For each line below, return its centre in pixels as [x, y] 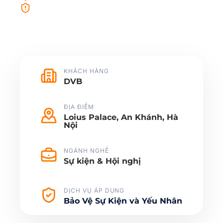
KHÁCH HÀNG [86, 71]
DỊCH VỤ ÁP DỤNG [94, 190]
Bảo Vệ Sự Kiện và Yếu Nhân [123, 201]
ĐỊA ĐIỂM [79, 107]
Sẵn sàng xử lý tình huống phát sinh [89, 6]
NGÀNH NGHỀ [86, 150]
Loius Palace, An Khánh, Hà [121, 117]
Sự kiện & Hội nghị [102, 161]
